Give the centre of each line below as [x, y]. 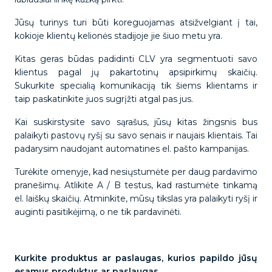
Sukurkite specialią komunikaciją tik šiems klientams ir [136, 86]
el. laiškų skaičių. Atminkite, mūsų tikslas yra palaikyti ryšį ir [136, 199]
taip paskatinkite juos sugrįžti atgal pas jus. [105, 99]
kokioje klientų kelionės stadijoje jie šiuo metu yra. [120, 36]
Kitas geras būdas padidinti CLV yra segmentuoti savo [136, 59]
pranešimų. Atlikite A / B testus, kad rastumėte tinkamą [136, 185]
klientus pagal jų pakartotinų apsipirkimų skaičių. [136, 72]
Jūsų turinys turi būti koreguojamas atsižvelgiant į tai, [136, 22]
